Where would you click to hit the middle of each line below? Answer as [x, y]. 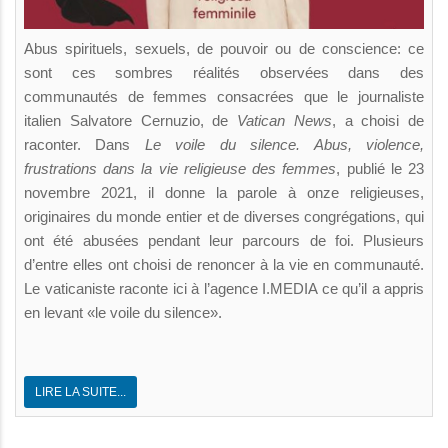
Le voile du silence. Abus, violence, [284, 144]
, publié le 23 [380, 168]
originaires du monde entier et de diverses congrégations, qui [224, 216]
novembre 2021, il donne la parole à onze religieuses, [224, 192]
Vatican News [284, 120]
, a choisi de [377, 120]
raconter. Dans [84, 144]
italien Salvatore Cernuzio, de [130, 120]
